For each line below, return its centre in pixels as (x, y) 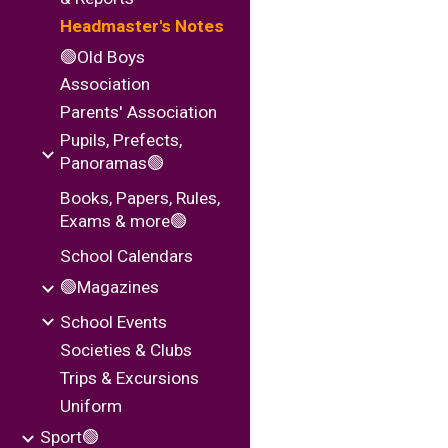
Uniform (91, 406)
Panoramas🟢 (112, 163)
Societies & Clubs (126, 350)
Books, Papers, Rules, (140, 198)
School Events (113, 322)
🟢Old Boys (102, 57)
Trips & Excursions (129, 378)
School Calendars (126, 256)
